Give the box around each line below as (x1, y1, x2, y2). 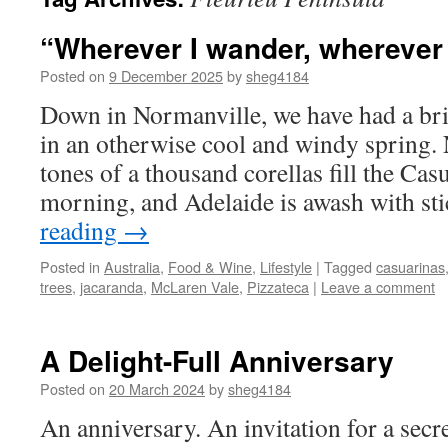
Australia (104, 256, 160, 277)
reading (40, 213, 123, 247)
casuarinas (376, 256, 445, 277)
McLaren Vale (151, 276, 239, 297)
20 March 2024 (109, 378, 205, 399)
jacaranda (80, 276, 143, 297)
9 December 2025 (109, 65, 223, 86)
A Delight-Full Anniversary (40, 340, 394, 381)
